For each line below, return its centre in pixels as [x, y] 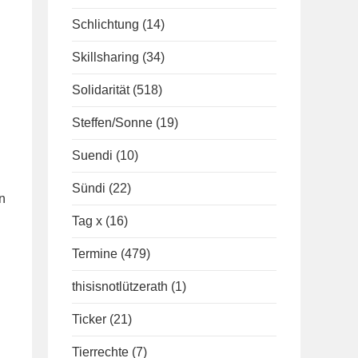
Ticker [89, 319]
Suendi [92, 155]
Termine [95, 254]
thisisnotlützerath [120, 286]
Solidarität [101, 90]
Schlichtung [105, 24]
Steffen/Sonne [112, 123]
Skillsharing [105, 57]
